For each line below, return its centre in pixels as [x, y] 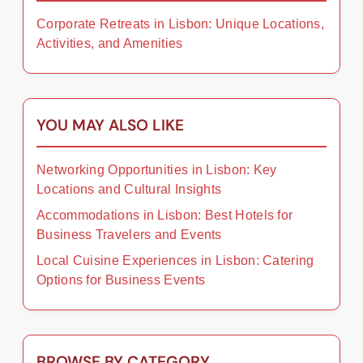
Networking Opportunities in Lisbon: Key [157, 169]
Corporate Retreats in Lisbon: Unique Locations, [181, 23]
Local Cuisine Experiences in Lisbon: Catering [175, 260]
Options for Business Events [121, 280]
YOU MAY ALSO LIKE [110, 125]
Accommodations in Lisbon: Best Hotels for [165, 215]
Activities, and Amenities [110, 43]
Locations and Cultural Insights [129, 189]
